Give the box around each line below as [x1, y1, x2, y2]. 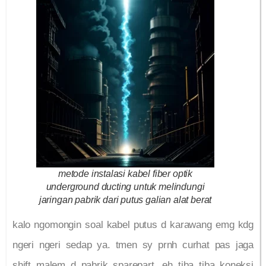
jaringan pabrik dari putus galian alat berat [39, 194, 212, 205]
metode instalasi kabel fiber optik [58, 168, 193, 179]
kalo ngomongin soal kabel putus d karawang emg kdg [12, 219, 254, 231]
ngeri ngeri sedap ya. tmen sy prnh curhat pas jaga [12, 239, 254, 251]
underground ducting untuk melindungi [46, 181, 205, 192]
